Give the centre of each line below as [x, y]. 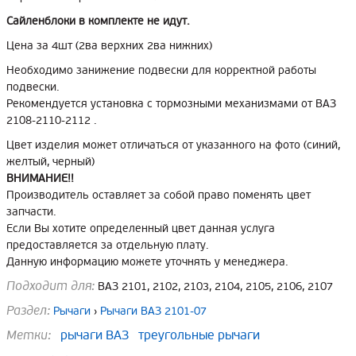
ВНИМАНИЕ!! [40, 178]
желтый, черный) [50, 162]
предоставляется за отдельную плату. [108, 245]
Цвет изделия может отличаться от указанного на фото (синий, [173, 145]
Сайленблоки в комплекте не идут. [98, 21]
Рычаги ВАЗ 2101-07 [153, 311]
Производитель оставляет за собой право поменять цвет [159, 195]
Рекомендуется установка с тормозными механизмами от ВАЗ [171, 104]
